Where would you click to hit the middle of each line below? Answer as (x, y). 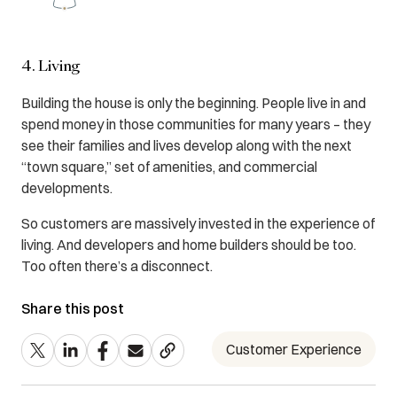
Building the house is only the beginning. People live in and (194, 103)
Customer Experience (294, 350)
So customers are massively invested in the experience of (198, 224)
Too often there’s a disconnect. (117, 266)
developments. (67, 188)
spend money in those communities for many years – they (196, 125)
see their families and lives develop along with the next (187, 146)
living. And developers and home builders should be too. (189, 245)
